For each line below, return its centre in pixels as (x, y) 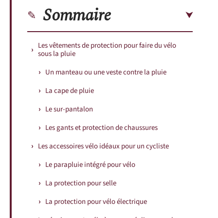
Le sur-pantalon (69, 109)
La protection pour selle (81, 183)
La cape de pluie (70, 91)
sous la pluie (57, 54)
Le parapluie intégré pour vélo (90, 164)
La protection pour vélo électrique (96, 201)
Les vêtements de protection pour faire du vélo (107, 45)
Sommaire (77, 15)
